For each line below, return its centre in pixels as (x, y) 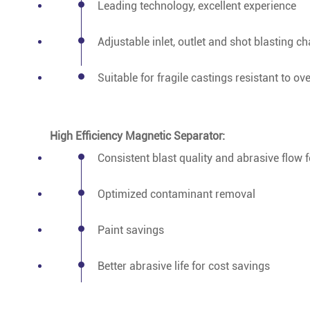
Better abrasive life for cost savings (184, 266)
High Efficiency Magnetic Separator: (137, 136)
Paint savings (131, 230)
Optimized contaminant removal (176, 194)
